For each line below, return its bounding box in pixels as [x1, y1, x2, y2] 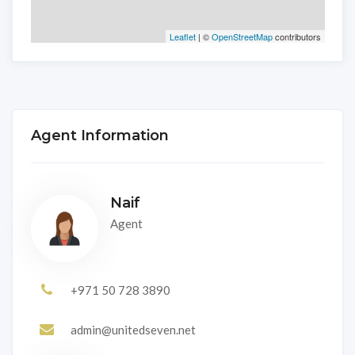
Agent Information [30, 127, 169, 145]
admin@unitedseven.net [70, 323, 196, 338]
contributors [272, 30, 321, 44]
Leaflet [169, 30, 196, 44]
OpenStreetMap [211, 30, 273, 44]
